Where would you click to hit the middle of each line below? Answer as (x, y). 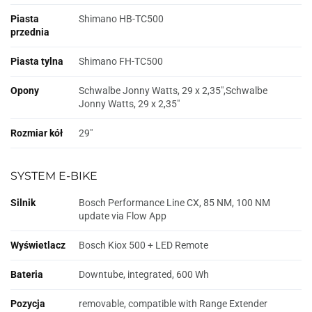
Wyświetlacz (38, 245)
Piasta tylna (37, 62)
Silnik (23, 203)
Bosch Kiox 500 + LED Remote (143, 245)
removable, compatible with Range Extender (173, 304)
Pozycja (28, 304)
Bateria (27, 275)
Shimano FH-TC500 (121, 62)
